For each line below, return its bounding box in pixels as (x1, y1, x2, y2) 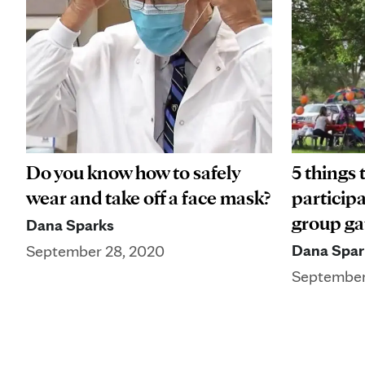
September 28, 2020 (26, 240, 165, 261)
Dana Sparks (26, 214, 114, 235)
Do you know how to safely (26, 160, 240, 184)
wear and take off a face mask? (26, 185, 270, 209)
